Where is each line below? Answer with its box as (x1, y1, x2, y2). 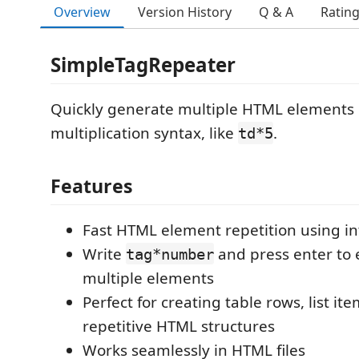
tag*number (126, 244, 214, 263)
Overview (54, 2, 111, 21)
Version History (138, 3, 232, 21)
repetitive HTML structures (83, 315, 275, 337)
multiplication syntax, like (50, 123, 238, 143)
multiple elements (83, 267, 214, 288)
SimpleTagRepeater (50, 51, 236, 78)
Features (50, 172, 133, 199)
